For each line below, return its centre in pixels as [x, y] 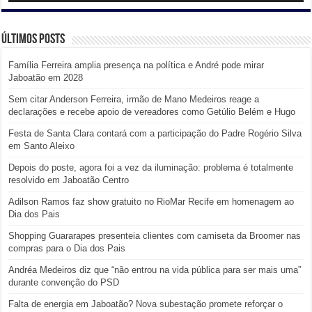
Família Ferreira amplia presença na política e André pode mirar [136, 65]
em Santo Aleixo [42, 146]
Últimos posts [33, 40]
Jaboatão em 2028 [46, 78]
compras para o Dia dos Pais [67, 249]
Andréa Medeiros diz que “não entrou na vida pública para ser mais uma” [155, 270]
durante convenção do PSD [64, 283]
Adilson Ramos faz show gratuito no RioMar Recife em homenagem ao [151, 202]
